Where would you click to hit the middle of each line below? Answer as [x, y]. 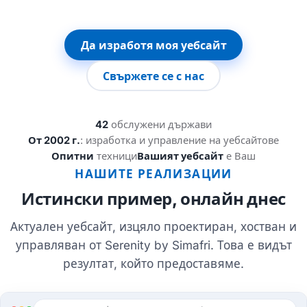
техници [115, 157]
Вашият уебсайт [180, 157]
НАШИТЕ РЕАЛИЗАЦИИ [153, 174]
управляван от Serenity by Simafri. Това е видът [153, 245]
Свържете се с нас [153, 76]
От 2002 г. [54, 141]
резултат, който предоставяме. [153, 264]
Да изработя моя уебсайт [153, 45]
